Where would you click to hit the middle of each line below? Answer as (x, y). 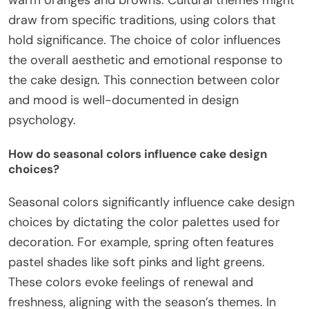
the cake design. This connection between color (144, 80)
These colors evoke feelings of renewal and (131, 282)
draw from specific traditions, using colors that (142, 20)
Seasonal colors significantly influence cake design (151, 202)
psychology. (42, 120)
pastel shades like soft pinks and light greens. (137, 262)
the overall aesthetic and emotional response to (146, 60)
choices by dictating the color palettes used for (144, 222)
